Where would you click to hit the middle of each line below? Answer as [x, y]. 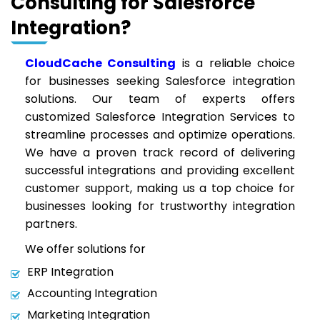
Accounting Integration [92, 293]
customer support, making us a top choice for [160, 188]
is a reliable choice [236, 63]
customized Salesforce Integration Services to [160, 117]
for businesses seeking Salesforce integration [160, 81]
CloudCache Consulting [101, 63]
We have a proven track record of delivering [160, 152]
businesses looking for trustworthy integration [160, 206]
